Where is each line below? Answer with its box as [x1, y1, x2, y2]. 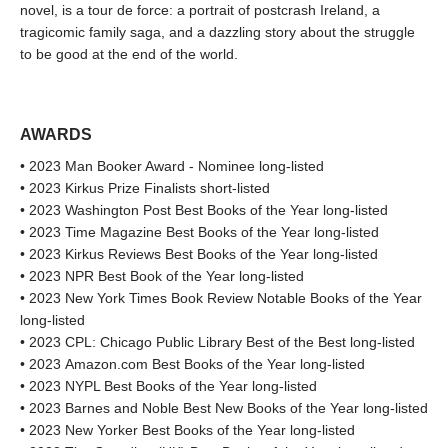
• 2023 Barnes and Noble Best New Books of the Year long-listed [20, 400, 428, 417]
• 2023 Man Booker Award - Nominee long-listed [20, 158, 324, 175]
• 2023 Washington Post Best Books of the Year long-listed [20, 202, 388, 219]
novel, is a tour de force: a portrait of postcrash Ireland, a [20, 2, 380, 19]
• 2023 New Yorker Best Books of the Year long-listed [20, 422, 355, 439]
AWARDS [20, 126, 92, 144]
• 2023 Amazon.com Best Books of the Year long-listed [20, 356, 365, 373]
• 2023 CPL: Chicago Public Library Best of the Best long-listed [20, 334, 415, 351]
